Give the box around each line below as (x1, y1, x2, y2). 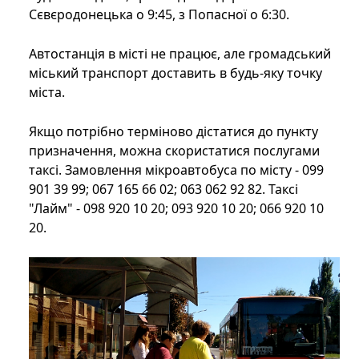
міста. (29, 83, 65, 102)
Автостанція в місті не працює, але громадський (29, 45, 331, 63)
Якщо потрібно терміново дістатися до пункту (29, 123, 318, 141)
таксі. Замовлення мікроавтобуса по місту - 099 (29, 161, 324, 179)
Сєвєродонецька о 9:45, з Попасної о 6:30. (29, 6, 289, 24)
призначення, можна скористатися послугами (29, 142, 320, 160)
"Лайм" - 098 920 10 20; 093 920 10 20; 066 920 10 (29, 200, 324, 218)
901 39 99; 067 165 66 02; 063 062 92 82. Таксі (29, 180, 298, 199)
